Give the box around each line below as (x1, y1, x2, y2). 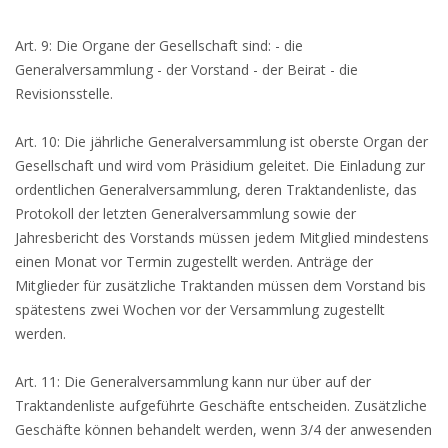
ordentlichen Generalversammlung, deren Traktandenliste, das (15, 180, 417, 199)
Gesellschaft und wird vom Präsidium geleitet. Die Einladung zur (15, 156, 425, 175)
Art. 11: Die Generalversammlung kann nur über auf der (15, 372, 371, 391)
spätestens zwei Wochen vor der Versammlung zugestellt (15, 300, 385, 319)
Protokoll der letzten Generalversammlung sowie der (15, 204, 356, 223)
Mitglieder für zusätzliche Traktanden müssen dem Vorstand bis (15, 276, 426, 295)
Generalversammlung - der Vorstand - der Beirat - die (15, 60, 358, 79)
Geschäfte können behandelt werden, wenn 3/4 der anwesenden (15, 420, 432, 439)
